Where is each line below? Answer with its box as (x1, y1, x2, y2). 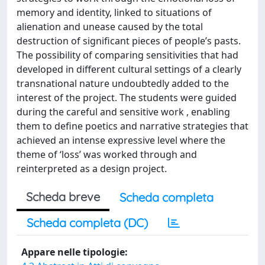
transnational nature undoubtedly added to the (17, 77, 229, 90)
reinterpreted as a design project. (17, 162, 167, 175)
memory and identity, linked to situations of (17, 6, 212, 19)
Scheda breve (26, 189, 100, 204)
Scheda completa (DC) (27, 215, 148, 230)
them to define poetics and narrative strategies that (17, 119, 248, 132)
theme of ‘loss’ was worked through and (17, 148, 197, 161)
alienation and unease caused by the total (17, 20, 203, 33)
